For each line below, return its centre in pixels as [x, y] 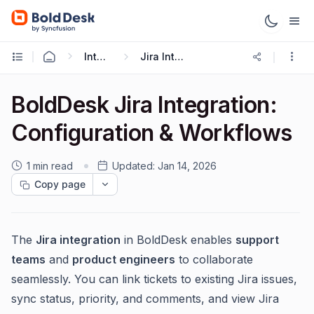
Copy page [60, 184]
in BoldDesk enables [178, 240]
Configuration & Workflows [152, 133]
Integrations [101, 56]
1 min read [50, 166]
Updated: [134, 166]
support [257, 240]
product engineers [124, 259]
